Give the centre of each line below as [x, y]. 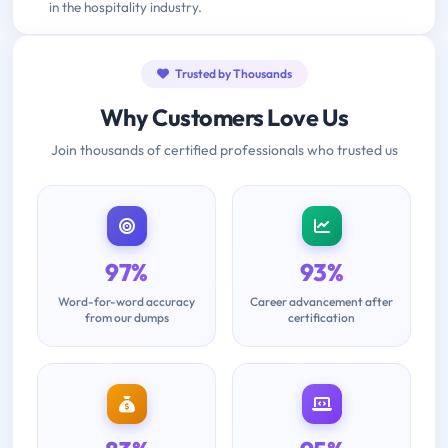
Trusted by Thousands [232, 74]
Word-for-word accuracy [126, 302]
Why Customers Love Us [224, 118]
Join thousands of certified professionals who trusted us [224, 150]
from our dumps [126, 318]
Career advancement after [321, 302]
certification [321, 318]
